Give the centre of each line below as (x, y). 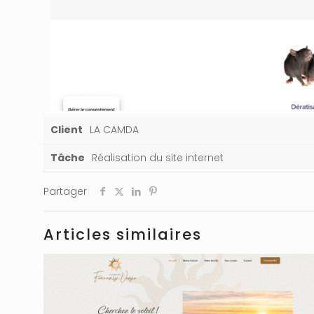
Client (67, 129)
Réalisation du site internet (158, 157)
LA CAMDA (114, 129)
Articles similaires (123, 234)
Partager (65, 191)
